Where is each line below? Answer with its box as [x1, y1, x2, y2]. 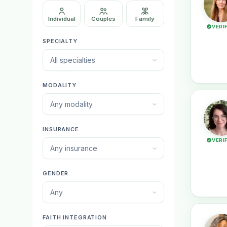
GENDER [43, 170, 69, 177]
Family [135, 15, 155, 22]
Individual [48, 15, 75, 22]
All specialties [50, 56, 95, 64]
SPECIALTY [43, 37, 78, 45]
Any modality [50, 100, 93, 108]
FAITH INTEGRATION [43, 214, 107, 221]
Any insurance [50, 144, 97, 153]
